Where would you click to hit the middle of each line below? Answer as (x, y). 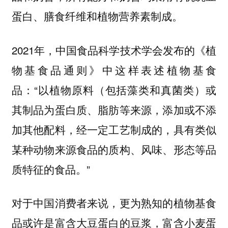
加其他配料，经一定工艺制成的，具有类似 (114, 129)
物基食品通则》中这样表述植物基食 (114, 69)
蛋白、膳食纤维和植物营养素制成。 (97, 16)
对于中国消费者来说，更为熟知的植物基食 (114, 203)
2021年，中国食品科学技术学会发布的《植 (114, 50)
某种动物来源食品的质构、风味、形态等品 (114, 149)
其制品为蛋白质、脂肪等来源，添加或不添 (114, 109)
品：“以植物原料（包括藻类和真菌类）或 (114, 89)
